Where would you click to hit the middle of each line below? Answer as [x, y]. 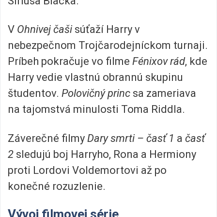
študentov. [35, 93]
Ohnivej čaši [45, 30]
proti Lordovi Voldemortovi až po [87, 170]
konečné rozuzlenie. [57, 186]
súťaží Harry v [106, 30]
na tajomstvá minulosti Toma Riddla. [96, 109]
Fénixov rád [159, 62]
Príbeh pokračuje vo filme [70, 62]
